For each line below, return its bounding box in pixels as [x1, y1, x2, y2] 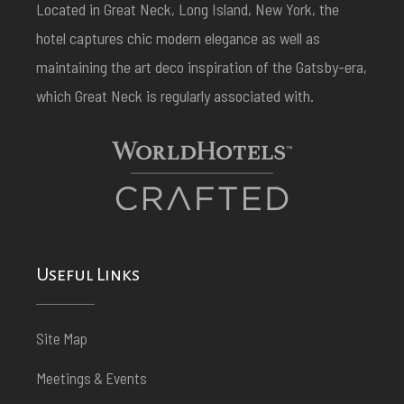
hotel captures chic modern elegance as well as [36, 28, 320, 49]
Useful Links [36, 263, 140, 284]
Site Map [36, 328, 87, 347]
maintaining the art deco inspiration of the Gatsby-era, [36, 57, 367, 78]
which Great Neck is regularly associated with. [36, 86, 317, 106]
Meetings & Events [36, 368, 147, 387]
